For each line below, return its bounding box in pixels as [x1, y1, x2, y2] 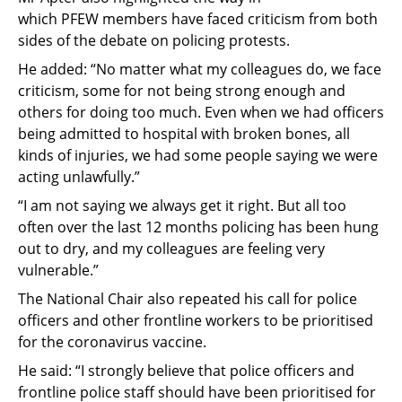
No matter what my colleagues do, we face [96, 58, 381, 79]
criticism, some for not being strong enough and [18, 80, 345, 100]
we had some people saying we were [128, 144, 378, 165]
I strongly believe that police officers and [81, 360, 354, 380]
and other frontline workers [73, 310, 264, 330]
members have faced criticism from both [99, 8, 378, 29]
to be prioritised [264, 310, 373, 330]
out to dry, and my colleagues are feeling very [18, 238, 325, 258]
